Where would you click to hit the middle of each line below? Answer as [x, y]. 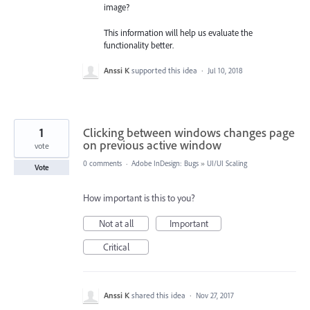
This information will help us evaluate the [178, 32]
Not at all [116, 223]
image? [117, 7]
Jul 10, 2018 [225, 70]
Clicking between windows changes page [189, 132]
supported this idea [165, 70]
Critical [116, 247]
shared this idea [159, 295]
